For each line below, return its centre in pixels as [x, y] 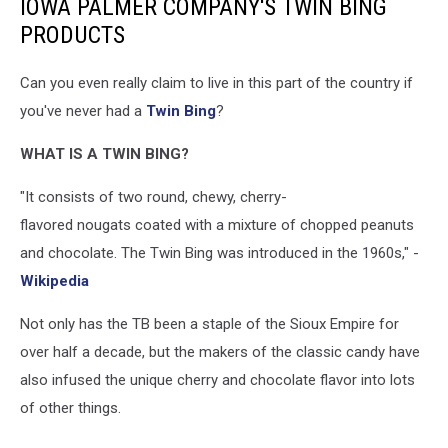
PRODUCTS [72, 35]
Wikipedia [54, 281]
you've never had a [83, 111]
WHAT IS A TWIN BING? [104, 154]
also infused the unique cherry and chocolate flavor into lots [217, 380]
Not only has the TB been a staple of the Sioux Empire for [209, 324]
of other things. [70, 408]
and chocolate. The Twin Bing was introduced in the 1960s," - [219, 253]
